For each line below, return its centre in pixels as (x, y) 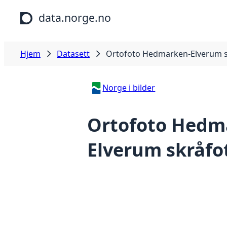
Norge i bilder (129, 88)
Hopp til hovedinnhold (47, 10)
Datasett (73, 54)
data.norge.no (75, 17)
